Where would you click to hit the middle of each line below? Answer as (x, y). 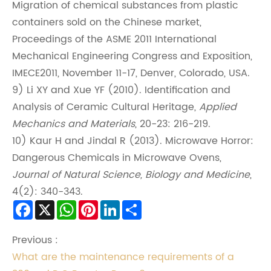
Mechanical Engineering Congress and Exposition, (132, 56)
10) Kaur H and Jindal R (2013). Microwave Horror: (133, 141)
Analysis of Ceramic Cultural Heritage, (106, 107)
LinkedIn (139, 209)
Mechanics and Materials (73, 124)
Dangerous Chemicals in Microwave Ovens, (117, 158)
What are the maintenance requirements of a (123, 257)
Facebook (56, 209)
